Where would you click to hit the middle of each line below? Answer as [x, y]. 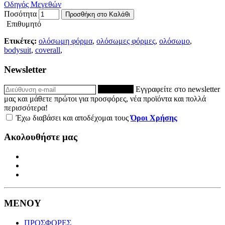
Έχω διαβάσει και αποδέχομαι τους [72, 118]
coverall [48, 50]
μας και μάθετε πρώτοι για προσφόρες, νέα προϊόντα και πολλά [105, 98]
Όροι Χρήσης [154, 118]
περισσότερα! [26, 107]
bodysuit [18, 50]
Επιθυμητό [24, 24]
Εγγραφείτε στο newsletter [178, 89]
